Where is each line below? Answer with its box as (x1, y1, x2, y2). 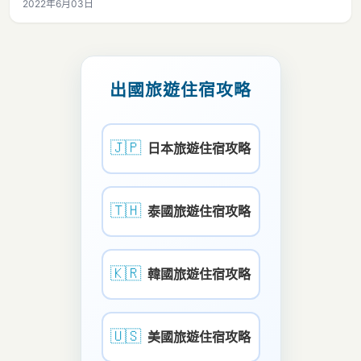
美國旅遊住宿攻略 (147, 330, 251, 344)
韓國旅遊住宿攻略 (147, 267, 251, 281)
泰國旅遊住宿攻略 (147, 204, 251, 218)
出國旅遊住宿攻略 (110, 80, 251, 99)
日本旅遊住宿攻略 (147, 141, 251, 156)
